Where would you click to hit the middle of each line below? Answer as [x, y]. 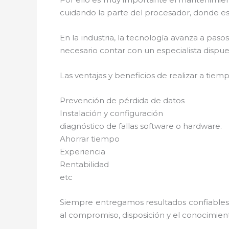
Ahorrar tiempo [90, 139]
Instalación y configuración [111, 113]
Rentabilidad [84, 164]
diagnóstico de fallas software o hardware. [141, 126]
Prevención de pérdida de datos [122, 100]
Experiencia [83, 151]
